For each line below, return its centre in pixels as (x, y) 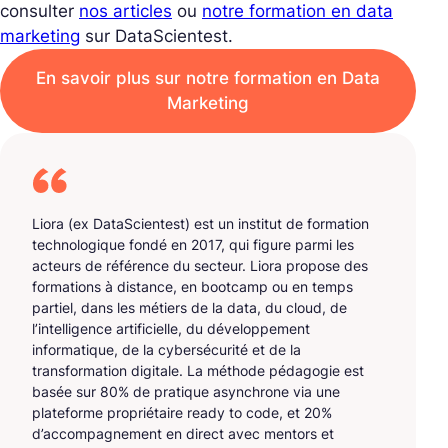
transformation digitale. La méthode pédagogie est (198, 370)
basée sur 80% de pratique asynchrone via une (186, 391)
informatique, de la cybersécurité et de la (166, 349)
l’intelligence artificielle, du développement (171, 328)
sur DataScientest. (156, 35)
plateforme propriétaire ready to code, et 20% (182, 412)
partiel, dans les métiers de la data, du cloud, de (189, 307)
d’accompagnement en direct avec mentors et (183, 433)
